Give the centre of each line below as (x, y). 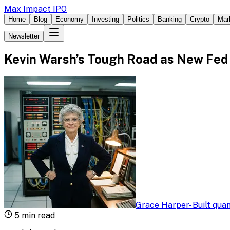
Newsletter (24, 36)
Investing (106, 19)
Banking (170, 19)
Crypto (200, 19)
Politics (138, 19)
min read (37, 215)
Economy (70, 19)
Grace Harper (162, 205)
